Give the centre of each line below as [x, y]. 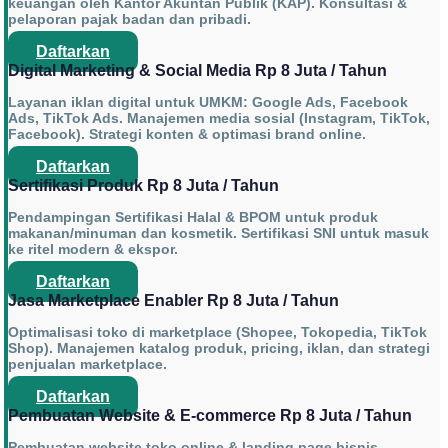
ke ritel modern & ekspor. [93, 249]
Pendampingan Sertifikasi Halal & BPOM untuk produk [193, 217]
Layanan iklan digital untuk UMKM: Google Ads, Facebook [208, 102]
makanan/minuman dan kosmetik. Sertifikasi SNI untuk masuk [218, 233]
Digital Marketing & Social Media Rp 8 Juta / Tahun [197, 71]
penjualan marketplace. [87, 364]
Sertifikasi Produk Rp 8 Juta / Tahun [143, 186]
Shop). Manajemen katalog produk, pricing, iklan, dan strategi [219, 348]
